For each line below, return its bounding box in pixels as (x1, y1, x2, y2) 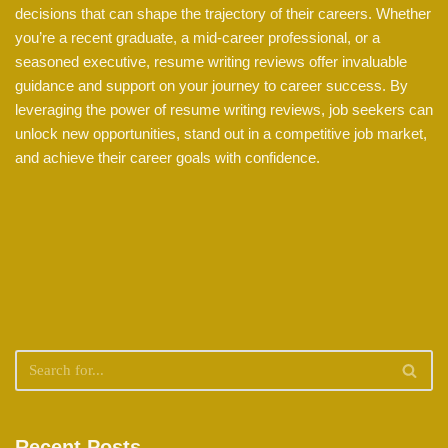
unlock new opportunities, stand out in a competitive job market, (15, 125, 427, 143)
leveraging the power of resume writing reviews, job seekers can (15, 101, 433, 119)
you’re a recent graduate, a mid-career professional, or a (15, 29, 380, 47)
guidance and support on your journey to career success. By (15, 77, 408, 95)
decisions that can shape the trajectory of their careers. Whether (15, 5, 431, 23)
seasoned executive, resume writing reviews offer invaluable (15, 53, 407, 71)
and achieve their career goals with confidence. (15, 149, 320, 167)
